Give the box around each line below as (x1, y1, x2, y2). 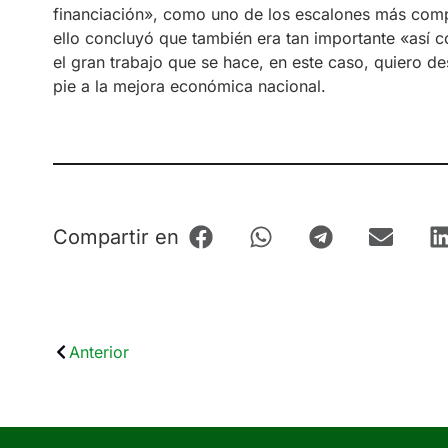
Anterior (68, 341, 129, 362)
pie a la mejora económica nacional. (52, 76, 326, 97)
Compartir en (52, 225, 179, 250)
